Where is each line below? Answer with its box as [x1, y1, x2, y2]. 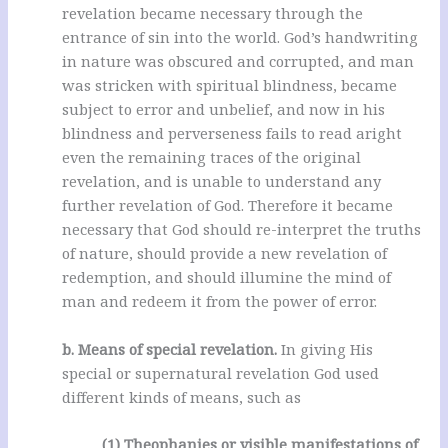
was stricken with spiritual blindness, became [62, 75, 398, 96]
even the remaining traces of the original [62, 147, 362, 168]
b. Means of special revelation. [62, 338, 278, 359]
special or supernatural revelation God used [62, 362, 380, 383]
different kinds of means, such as [62, 386, 302, 407]
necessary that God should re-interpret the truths [62, 219, 422, 240]
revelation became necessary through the [62, 3, 364, 24]
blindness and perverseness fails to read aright [62, 123, 403, 144]
